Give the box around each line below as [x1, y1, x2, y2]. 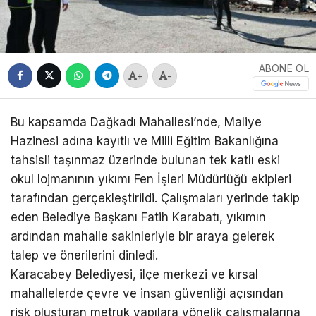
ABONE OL [258, 61, 309, 74]
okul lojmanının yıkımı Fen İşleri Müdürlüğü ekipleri [11, 172, 291, 187]
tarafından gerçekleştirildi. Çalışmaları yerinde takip [11, 191, 300, 206]
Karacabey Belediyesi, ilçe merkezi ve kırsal [11, 267, 258, 282]
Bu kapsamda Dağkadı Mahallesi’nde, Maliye [11, 115, 262, 130]
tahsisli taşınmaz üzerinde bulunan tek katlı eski [11, 153, 280, 168]
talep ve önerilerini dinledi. [11, 248, 158, 263]
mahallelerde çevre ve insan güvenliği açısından [11, 286, 284, 301]
